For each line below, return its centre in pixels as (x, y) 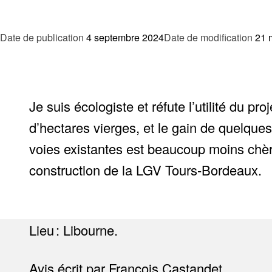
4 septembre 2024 (125, 37)
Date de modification (208, 37)
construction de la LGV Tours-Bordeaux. (145, 170)
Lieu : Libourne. (73, 230)
